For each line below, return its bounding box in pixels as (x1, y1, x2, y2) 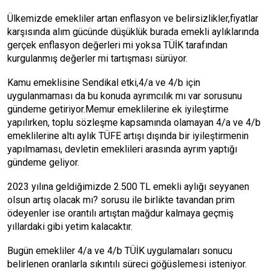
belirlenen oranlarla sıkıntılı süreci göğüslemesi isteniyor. (7, 258, 247, 270)
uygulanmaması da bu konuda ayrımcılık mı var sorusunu (7, 90, 242, 102)
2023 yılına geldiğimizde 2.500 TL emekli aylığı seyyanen (7, 181, 249, 192)
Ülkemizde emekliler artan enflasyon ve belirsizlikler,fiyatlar (7, 13, 258, 24)
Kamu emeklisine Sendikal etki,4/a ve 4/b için (7, 77, 200, 88)
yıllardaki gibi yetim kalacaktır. (7, 221, 132, 232)
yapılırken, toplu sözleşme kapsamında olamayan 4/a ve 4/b (7, 117, 261, 128)
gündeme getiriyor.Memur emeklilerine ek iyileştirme (7, 103, 229, 115)
